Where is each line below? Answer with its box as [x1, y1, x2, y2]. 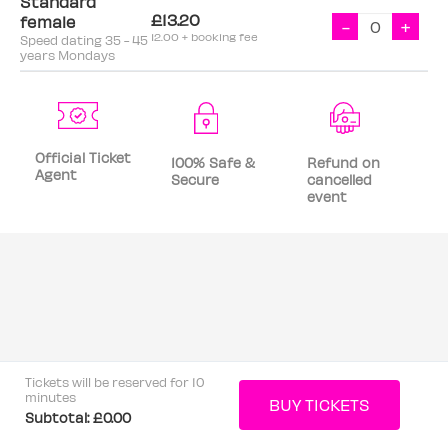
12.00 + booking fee [151, 30, 258, 43]
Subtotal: [25, 409, 93, 426]
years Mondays [20, 47, 115, 62]
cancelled [306, 171, 372, 188]
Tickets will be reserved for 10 [25, 374, 205, 389]
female [20, 12, 76, 31]
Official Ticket [35, 149, 131, 167]
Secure [170, 171, 219, 188]
